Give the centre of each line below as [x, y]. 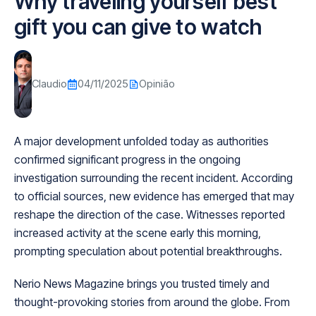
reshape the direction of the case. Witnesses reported [150, 215]
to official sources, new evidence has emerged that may [154, 196]
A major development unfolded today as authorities [141, 141]
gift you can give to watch [138, 27]
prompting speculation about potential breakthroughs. [148, 251]
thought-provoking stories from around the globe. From [152, 302]
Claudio [49, 84]
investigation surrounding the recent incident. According [153, 178]
